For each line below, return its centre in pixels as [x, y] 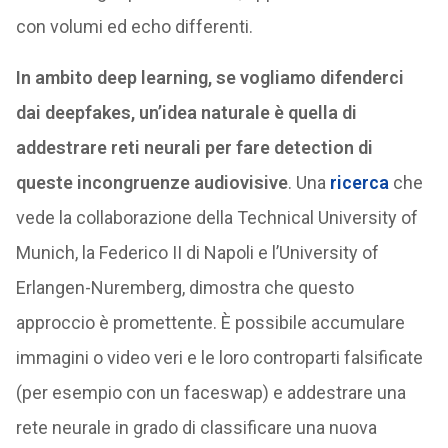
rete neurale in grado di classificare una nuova [196, 428]
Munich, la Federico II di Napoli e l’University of [197, 253]
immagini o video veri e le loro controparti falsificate [219, 358]
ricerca [357, 183]
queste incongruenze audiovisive [151, 183]
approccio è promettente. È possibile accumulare [210, 323]
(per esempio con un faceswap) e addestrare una [210, 393]
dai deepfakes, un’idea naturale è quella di [186, 113]
